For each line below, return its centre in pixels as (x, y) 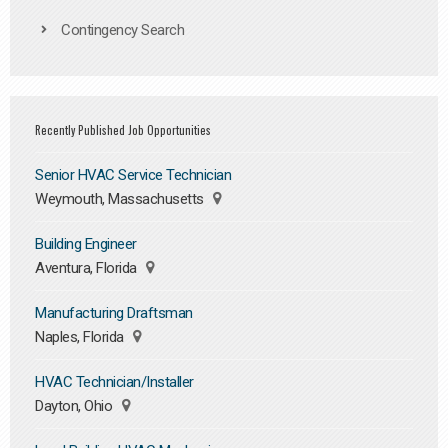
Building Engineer (86, 244)
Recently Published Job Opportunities (123, 130)
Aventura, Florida (87, 268)
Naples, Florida (81, 337)
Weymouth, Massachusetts (121, 199)
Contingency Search (122, 30)
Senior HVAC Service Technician (133, 175)
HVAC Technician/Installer (114, 382)
